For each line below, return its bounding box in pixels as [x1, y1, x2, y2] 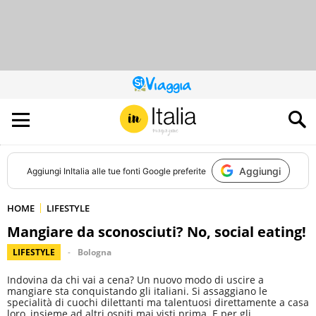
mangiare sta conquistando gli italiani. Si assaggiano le [7, 284, 267, 298]
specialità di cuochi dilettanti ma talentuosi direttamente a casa [7, 296, 309, 309]
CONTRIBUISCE [157, 99, 216, 111]
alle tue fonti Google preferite [89, 165, 206, 176]
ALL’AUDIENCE [157, 107, 209, 119]
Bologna [78, 246, 111, 258]
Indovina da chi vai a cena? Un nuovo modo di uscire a [7, 273, 264, 286]
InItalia [63, 165, 90, 176]
